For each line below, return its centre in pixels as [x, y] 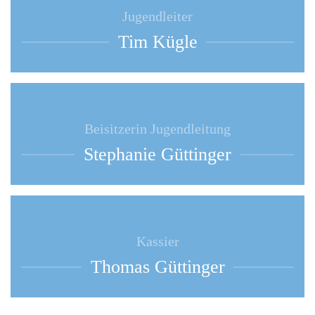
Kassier [157, 241]
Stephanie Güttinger [157, 154]
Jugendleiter [157, 16]
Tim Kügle [157, 42]
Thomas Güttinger [157, 267]
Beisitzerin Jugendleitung [157, 129]
